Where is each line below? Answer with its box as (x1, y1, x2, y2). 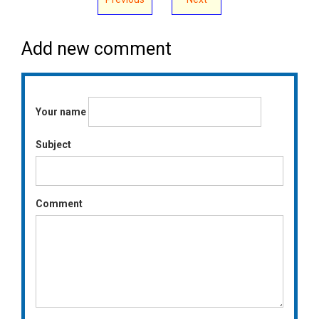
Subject (36, 139, 71, 151)
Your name (36, 106, 86, 118)
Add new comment (21, 38, 172, 60)
